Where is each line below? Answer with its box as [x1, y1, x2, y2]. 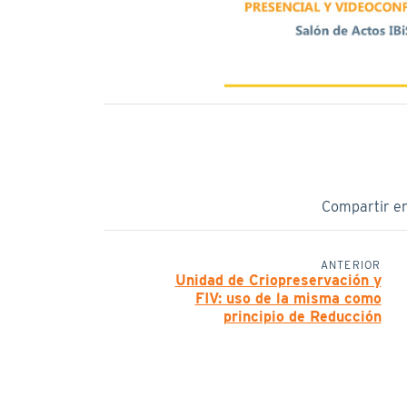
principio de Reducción [223, 308, 382, 325]
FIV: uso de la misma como [194, 290, 382, 307]
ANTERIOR [320, 258, 382, 272]
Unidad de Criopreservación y [174, 272, 382, 289]
